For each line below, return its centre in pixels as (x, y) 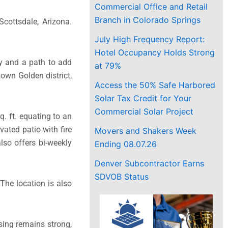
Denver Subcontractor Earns (150, 163)
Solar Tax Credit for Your (143, 98)
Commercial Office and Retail (151, 6)
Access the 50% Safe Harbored (155, 85)
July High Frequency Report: (150, 39)
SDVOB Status (122, 176)
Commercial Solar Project (144, 111)
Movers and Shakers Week (146, 131)
